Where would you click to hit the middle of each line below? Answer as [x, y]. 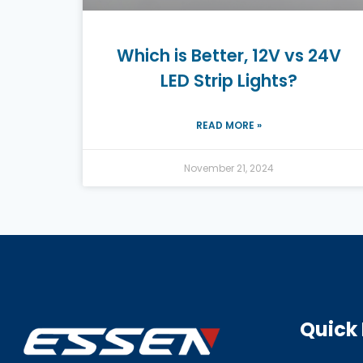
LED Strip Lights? [228, 80]
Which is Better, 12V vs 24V [228, 55]
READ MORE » [228, 125]
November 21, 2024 [228, 168]
